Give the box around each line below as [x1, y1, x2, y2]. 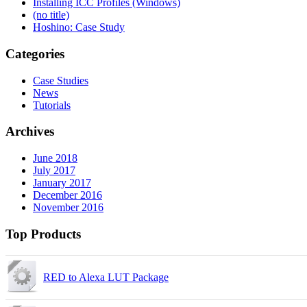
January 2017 [33, 177, 91, 189]
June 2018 [33, 152, 77, 164]
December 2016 [33, 189, 102, 201]
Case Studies [33, 74, 88, 86]
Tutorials [33, 99, 71, 111]
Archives [5, 124, 54, 139]
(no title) [33, 9, 69, 21]
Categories [5, 47, 64, 61]
